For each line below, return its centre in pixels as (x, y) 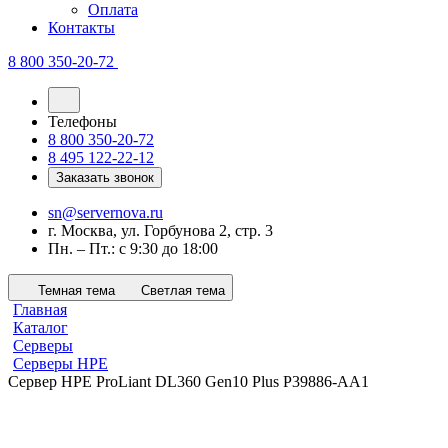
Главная (40, 310)
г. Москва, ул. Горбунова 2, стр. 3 (160, 231)
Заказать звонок (105, 178)
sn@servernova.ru (105, 213)
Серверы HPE (60, 364)
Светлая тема (183, 291)
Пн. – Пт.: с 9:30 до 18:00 (133, 249)
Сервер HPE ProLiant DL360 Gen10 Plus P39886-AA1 (188, 382)
